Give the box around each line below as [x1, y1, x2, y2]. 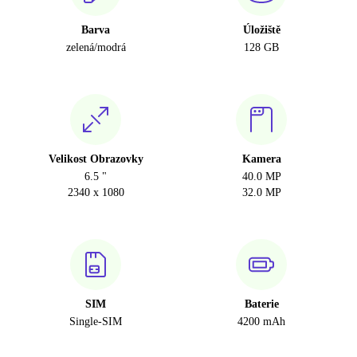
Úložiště [242, 24, 280, 36]
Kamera [241, 153, 281, 165]
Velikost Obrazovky [48, 153, 143, 165]
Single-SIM [69, 316, 122, 328]
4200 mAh [237, 316, 285, 328]
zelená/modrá [65, 41, 126, 53]
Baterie [244, 298, 279, 310]
